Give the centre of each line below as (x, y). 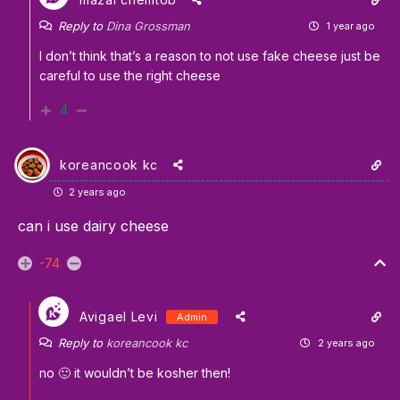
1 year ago (350, 26)
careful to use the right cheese (130, 76)
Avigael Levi (119, 317)
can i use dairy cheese (93, 226)
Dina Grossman (148, 26)
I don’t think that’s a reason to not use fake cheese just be (210, 56)
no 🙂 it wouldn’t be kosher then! (135, 373)
